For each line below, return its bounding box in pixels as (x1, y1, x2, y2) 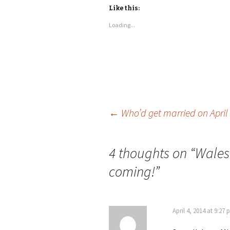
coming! (109, 162, 155, 181)
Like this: (109, 5, 140, 12)
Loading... (109, 21, 135, 29)
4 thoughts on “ (109, 144, 195, 162)
